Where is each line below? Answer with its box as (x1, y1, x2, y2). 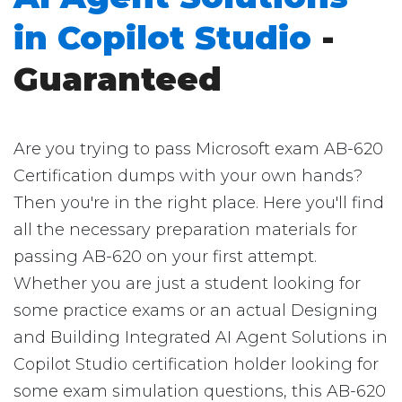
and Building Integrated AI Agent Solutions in (13, 328, 388, 347)
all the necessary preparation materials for (13, 220, 357, 240)
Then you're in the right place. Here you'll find (13, 193, 384, 213)
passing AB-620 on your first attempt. (13, 247, 317, 267)
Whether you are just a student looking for (13, 274, 361, 293)
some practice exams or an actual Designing (13, 301, 378, 320)
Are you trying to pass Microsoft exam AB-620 (13, 139, 383, 159)
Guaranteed (13, 59, 222, 99)
